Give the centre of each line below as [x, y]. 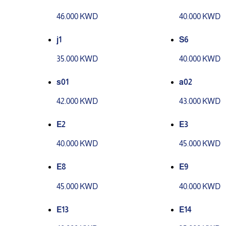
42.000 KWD [77, 101]
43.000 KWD [200, 101]
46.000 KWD [77, 16]
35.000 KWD [77, 59]
